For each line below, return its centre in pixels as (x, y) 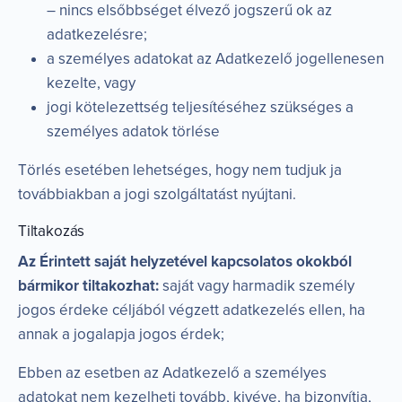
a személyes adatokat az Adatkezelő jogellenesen (215, 58)
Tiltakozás (52, 231)
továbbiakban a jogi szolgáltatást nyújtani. (157, 194)
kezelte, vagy (91, 83)
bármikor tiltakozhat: (88, 285)
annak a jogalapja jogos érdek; (121, 334)
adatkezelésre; (97, 34)
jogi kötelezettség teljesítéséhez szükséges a (200, 107)
